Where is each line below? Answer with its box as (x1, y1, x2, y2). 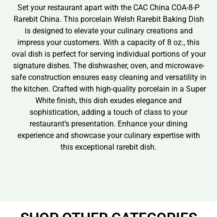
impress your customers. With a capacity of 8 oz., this (17, 37, 200, 47)
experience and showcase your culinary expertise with (17, 130, 200, 140)
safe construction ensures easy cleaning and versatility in (11, 72, 206, 82)
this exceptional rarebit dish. (61, 142, 156, 152)
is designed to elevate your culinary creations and (24, 26, 193, 35)
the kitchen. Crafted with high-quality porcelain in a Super (11, 84, 206, 93)
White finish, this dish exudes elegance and (35, 95, 182, 105)
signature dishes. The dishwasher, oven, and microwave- (13, 61, 204, 70)
